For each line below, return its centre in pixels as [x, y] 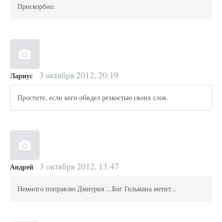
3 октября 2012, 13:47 [78, 166]
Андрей [22, 166]
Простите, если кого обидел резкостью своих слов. [93, 98]
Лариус [21, 75]
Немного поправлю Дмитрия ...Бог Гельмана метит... [97, 189]
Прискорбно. [37, 6]
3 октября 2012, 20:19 [78, 75]
